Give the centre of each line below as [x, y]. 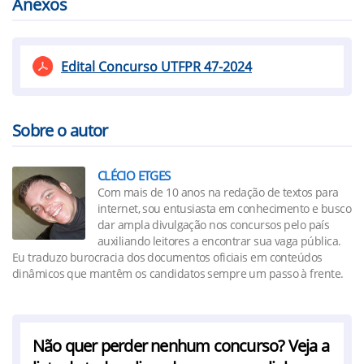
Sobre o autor [60, 130]
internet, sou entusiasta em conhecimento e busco [225, 208]
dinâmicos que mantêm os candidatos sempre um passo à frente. [178, 273]
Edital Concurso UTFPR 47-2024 [156, 67]
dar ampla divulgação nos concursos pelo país [214, 225]
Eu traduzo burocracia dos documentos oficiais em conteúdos [167, 257]
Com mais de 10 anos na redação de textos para [218, 192]
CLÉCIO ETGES [134, 175]
